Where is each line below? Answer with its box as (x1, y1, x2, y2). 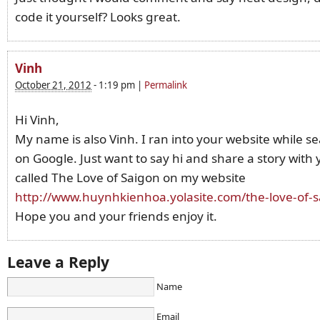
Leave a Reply (7, 251, 109, 272)
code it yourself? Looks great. (15, 8, 181, 25)
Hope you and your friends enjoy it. (15, 207, 217, 224)
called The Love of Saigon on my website (15, 169, 246, 186)
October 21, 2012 (15, 78, 91, 91)
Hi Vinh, (15, 111, 59, 128)
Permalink (144, 78, 187, 91)
